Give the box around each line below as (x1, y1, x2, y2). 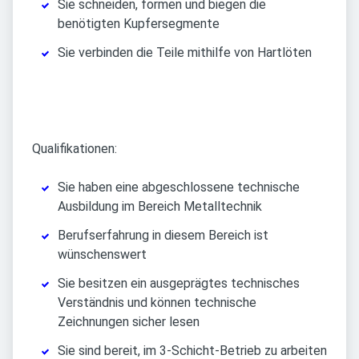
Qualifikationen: (32, 141, 117, 157)
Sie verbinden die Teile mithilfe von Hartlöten (58, 45, 312, 61)
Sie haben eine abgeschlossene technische (58, 179, 300, 196)
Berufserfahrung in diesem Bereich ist (58, 228, 268, 244)
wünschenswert (58, 247, 147, 263)
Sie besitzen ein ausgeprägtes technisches (58, 276, 300, 292)
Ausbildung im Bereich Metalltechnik (58, 199, 262, 215)
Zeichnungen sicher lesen (58, 314, 200, 330)
